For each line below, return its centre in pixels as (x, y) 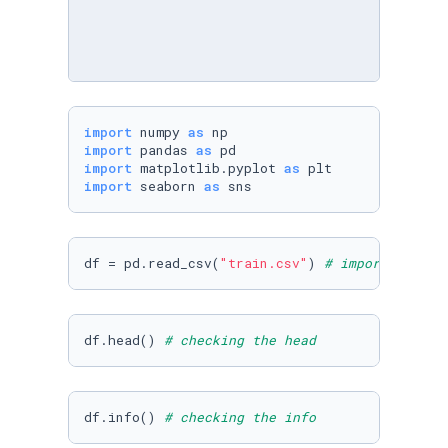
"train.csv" (264, 263)
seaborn (168, 186)
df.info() (124, 417)
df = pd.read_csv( (152, 263)
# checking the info (240, 417)
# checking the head (240, 340)
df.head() (124, 340)
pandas (164, 150)
